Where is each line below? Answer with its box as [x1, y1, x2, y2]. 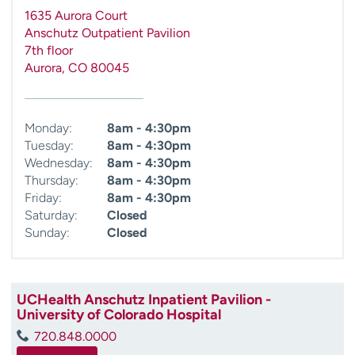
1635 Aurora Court [25, 7, 128, 23]
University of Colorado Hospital [17, 305, 221, 323]
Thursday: [25, 172, 78, 188]
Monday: [25, 120, 72, 136]
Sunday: [25, 224, 70, 240]
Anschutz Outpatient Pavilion [25, 25, 190, 40]
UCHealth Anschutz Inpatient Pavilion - [17, 290, 271, 308]
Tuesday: [25, 137, 74, 153]
